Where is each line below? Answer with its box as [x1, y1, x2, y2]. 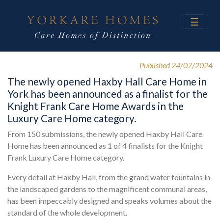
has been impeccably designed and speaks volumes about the [7, 195, 212, 205]
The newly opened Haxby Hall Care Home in [7, 75, 207, 87]
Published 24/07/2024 [139, 60, 213, 70]
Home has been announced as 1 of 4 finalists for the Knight [7, 140, 203, 150]
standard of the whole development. [7, 207, 127, 217]
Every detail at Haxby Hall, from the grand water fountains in [7, 172, 210, 182]
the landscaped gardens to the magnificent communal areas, [7, 184, 207, 193]
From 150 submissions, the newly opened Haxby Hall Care [7, 129, 202, 138]
